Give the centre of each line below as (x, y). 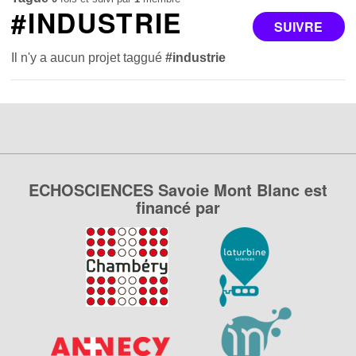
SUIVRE (299, 26)
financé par (178, 207)
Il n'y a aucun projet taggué (89, 57)
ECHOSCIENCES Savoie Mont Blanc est (178, 190)
